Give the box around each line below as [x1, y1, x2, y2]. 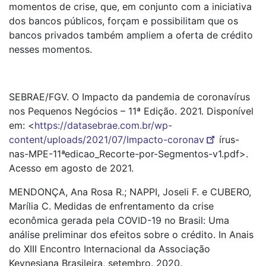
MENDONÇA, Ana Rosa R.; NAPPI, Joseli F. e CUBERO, [9, 185, 251, 198]
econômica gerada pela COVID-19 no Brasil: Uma [9, 214, 229, 226]
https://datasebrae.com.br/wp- [34, 119, 172, 131]
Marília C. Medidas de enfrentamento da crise [9, 199, 214, 212]
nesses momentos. [9, 43, 92, 55]
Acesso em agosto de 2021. [9, 161, 134, 174]
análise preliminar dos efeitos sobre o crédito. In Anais [9, 228, 254, 240]
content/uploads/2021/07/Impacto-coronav [9, 133, 204, 145]
